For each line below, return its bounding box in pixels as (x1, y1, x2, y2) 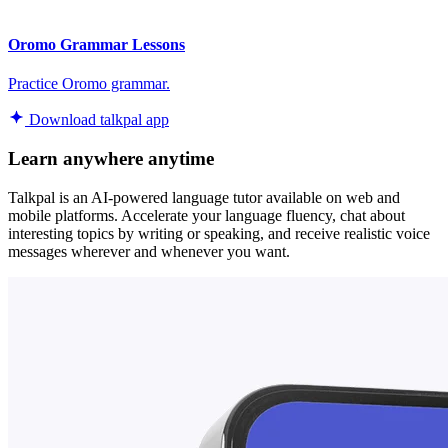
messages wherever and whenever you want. (8, 242, 290, 260)
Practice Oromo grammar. (8, 75, 170, 93)
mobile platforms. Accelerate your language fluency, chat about (8, 206, 405, 224)
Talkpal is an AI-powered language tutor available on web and (8, 188, 400, 206)
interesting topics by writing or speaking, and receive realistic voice (8, 224, 430, 242)
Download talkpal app (25, 111, 169, 129)
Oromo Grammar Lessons (8, 35, 185, 53)
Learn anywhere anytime (8, 147, 214, 169)
